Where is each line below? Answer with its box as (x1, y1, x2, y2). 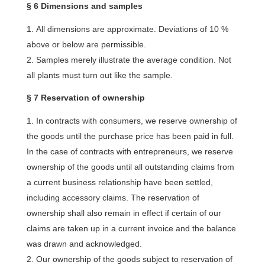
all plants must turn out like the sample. (26, 70, 173, 80)
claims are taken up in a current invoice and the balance (26, 224, 236, 233)
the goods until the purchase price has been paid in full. (26, 131, 234, 141)
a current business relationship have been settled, (26, 177, 213, 187)
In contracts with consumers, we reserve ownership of (35, 116, 237, 125)
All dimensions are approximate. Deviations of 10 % (35, 24, 228, 34)
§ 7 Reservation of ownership (26, 93, 145, 102)
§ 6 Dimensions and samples (26, 1, 143, 11)
